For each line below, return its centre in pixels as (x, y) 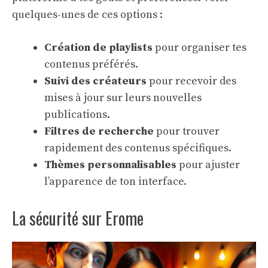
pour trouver (187, 131)
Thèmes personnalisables (110, 165)
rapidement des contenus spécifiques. (138, 148)
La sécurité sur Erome (78, 218)
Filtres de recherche (99, 131)
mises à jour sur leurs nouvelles (123, 98)
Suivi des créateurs (95, 81)
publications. (77, 115)
